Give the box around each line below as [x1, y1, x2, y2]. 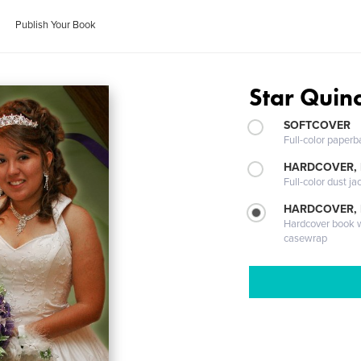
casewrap [284, 232, 328, 245]
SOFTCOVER [284, 118, 351, 132]
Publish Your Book [15, 19, 97, 31]
